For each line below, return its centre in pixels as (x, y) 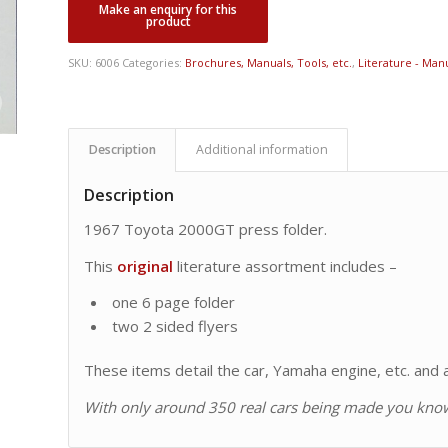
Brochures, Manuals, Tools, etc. (269, 62)
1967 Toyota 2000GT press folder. (206, 228)
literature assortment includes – (285, 265)
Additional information (262, 149)
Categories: (154, 62)
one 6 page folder (174, 302)
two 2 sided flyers (175, 326)
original (145, 265)
